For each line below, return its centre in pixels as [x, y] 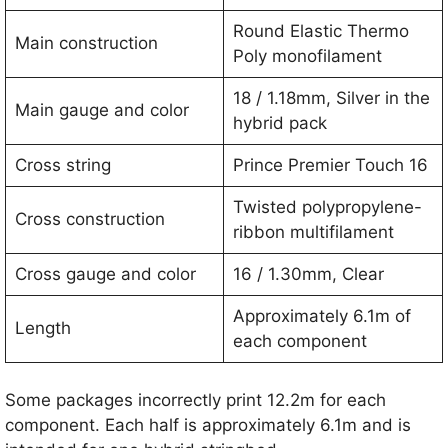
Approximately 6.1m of [321, 315]
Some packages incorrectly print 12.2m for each [195, 400]
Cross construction [89, 218]
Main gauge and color [101, 109]
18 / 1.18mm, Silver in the [331, 97]
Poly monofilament [307, 55]
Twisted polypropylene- [327, 206]
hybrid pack [279, 122]
